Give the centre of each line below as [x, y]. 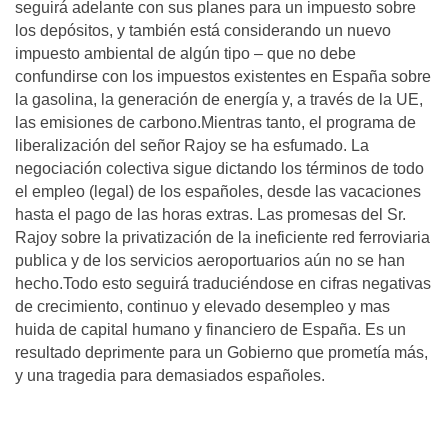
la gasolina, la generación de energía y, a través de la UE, [219, 99]
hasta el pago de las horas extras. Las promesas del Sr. [210, 214]
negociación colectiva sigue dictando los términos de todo [219, 168]
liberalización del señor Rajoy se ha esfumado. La [192, 145]
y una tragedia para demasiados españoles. [170, 375]
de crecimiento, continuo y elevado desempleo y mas [202, 306]
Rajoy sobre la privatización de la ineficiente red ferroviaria [222, 237]
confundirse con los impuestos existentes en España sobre [223, 76]
